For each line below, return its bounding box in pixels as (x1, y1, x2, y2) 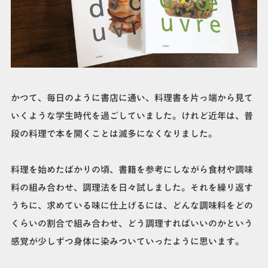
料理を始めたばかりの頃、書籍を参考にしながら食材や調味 (10, 165, 253, 174)
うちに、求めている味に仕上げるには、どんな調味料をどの (10, 200, 253, 210)
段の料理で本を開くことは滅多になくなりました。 (10, 129, 217, 138)
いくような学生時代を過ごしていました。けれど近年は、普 (10, 111, 253, 120)
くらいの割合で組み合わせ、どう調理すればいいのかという (10, 218, 253, 228)
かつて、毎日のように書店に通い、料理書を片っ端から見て (10, 93, 253, 102)
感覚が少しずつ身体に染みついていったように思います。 (10, 236, 244, 246)
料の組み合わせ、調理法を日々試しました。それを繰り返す (10, 182, 253, 192)
